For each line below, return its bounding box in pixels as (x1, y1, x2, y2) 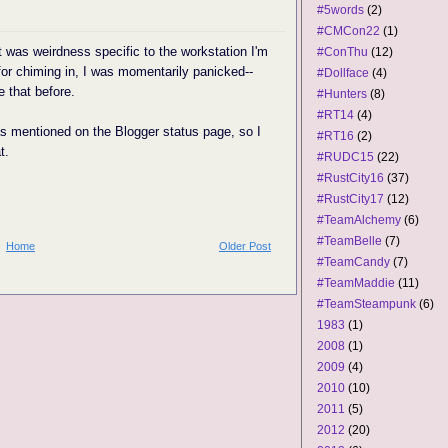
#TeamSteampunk (317, 297, 416, 311)
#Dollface (317, 66, 369, 80)
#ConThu (317, 45, 368, 59)
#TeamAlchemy (317, 213, 401, 227)
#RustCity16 (317, 171, 384, 185)
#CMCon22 (317, 24, 380, 38)
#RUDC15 (317, 150, 374, 164)
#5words (317, 3, 364, 17)
